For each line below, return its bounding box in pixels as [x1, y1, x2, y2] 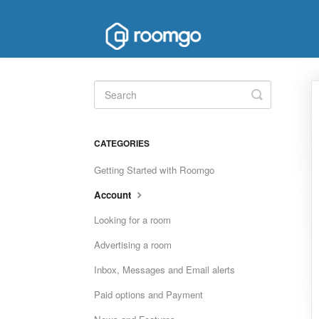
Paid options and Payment [94, 288, 203, 301]
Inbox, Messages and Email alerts [94, 263, 235, 276]
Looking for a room [94, 213, 171, 226]
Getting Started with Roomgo [94, 163, 214, 177]
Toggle [256, 85, 295, 103]
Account [94, 188, 134, 202]
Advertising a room [94, 238, 172, 251]
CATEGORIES [94, 137, 150, 150]
